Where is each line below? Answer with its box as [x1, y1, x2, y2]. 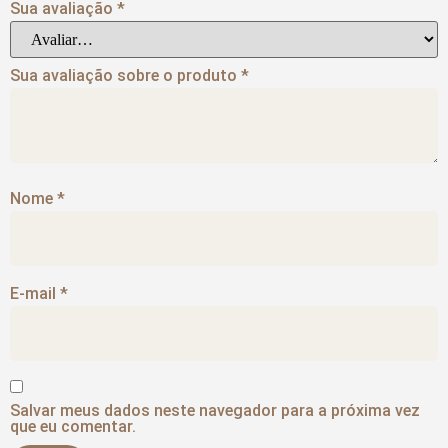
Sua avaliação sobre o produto [10, 65, 241, 85]
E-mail [10, 283, 60, 303]
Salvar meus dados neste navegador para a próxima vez [10, 400, 420, 420]
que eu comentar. [10, 416, 136, 436]
